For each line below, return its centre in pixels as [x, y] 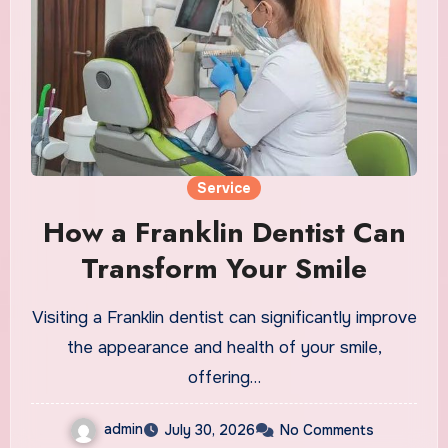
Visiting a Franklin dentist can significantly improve [224, 317]
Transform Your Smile [224, 268]
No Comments [327, 429]
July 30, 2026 [209, 429]
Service [224, 187]
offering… [224, 377]
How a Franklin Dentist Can [224, 232]
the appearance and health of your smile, [224, 347]
